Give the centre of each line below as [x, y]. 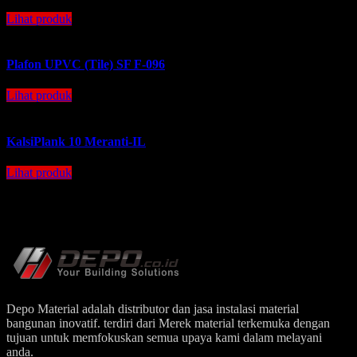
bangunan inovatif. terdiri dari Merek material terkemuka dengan [168, 323]
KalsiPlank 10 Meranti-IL [76, 141]
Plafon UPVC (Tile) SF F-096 [86, 64]
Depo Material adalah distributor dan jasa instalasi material [153, 308]
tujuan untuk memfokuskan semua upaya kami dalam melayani [164, 337]
